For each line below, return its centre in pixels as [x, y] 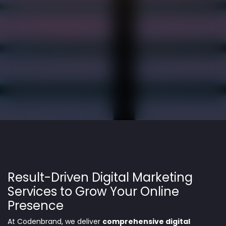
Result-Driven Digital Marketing [100, 177]
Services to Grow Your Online [93, 191]
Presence [36, 205]
